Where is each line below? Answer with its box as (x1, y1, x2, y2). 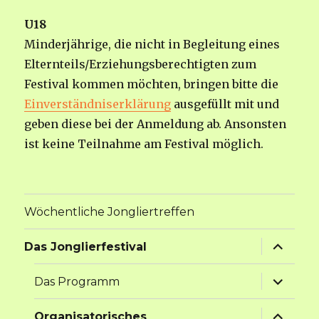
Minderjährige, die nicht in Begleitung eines (24, 37, 281, 52)
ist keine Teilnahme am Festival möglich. (24, 137, 264, 152)
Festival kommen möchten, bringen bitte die (24, 77, 279, 92)
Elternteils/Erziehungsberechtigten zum (24, 57, 257, 72)
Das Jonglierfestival (24, 239, 147, 253)
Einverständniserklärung (24, 97, 172, 112)
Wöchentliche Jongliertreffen (24, 204, 195, 219)
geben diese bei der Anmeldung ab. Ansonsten (24, 117, 287, 132)
